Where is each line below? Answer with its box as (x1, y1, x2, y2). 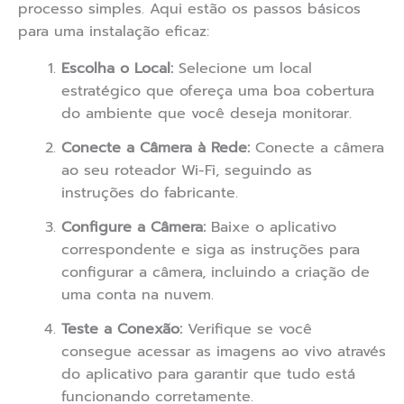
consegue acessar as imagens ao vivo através (61, 341, 386, 363)
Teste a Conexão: (61, 318, 182, 341)
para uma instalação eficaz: (18, 21, 209, 43)
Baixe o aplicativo (206, 216, 336, 239)
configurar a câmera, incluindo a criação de (61, 262, 370, 284)
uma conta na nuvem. (61, 284, 214, 307)
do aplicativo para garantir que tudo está (61, 363, 355, 386)
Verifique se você (182, 318, 312, 341)
